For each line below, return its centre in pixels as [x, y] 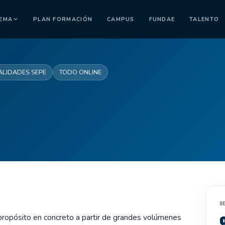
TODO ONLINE [80, 72]
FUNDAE [162, 19]
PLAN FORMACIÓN [63, 19]
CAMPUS [121, 19]
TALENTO [204, 19]
